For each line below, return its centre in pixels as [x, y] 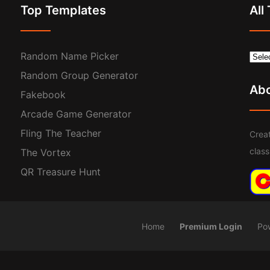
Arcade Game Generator [76, 114]
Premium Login [211, 227]
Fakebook [43, 95]
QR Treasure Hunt [61, 172]
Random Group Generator [79, 76]
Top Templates [63, 11]
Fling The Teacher [61, 133]
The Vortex [46, 153]
